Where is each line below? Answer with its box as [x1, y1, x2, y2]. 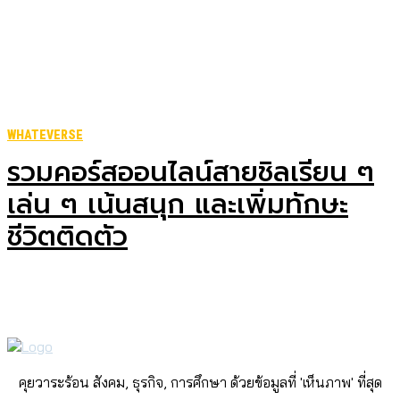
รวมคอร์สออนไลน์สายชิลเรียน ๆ [7, 152, 374, 193]
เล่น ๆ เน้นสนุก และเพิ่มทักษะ [7, 184, 348, 225]
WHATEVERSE [7, 128, 83, 142]
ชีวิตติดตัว [7, 216, 128, 257]
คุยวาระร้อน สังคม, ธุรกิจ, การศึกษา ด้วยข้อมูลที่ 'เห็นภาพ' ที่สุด [18, 373, 382, 391]
